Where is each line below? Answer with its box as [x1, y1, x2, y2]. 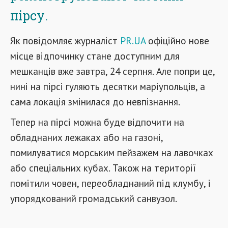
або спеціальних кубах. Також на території [10, 161, 196, 174]
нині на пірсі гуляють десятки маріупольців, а [10, 80, 205, 93]
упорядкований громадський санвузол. [10, 192, 177, 205]
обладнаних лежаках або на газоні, [10, 131, 163, 144]
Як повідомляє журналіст [10, 34, 120, 47]
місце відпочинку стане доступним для [10, 49, 180, 62]
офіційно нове [146, 34, 209, 47]
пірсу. [10, 7, 48, 24]
